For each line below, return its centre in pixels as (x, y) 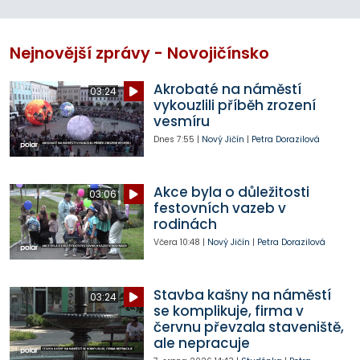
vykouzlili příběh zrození (234, 106)
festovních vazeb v (219, 209)
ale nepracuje (201, 344)
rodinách (185, 225)
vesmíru (181, 122)
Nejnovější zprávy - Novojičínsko (139, 54)
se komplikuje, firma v (228, 311)
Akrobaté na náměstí (227, 90)
